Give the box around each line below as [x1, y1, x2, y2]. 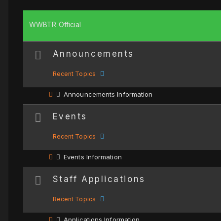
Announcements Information [64, 90, 153, 98]
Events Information [64, 153, 122, 161]
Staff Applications [52, 174, 146, 184]
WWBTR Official [29, 20, 81, 29]
